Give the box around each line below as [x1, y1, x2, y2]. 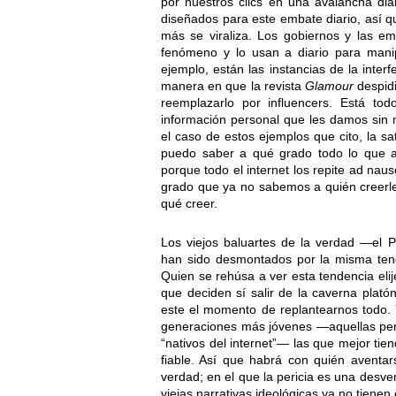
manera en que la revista [161, 79, 305, 94]
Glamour [305, 79, 354, 94]
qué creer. [161, 196, 217, 211]
